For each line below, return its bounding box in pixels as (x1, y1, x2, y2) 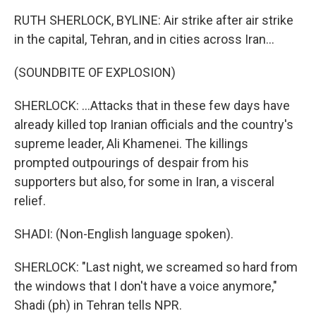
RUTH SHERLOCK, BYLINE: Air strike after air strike (14, 13, 293, 28)
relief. (14, 193, 46, 209)
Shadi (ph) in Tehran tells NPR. (14, 298, 182, 313)
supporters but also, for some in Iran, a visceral (14, 174, 274, 190)
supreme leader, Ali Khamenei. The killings (14, 136, 248, 152)
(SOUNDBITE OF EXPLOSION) (14, 65, 176, 80)
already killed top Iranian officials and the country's (14, 117, 293, 133)
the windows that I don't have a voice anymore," (14, 279, 277, 294)
